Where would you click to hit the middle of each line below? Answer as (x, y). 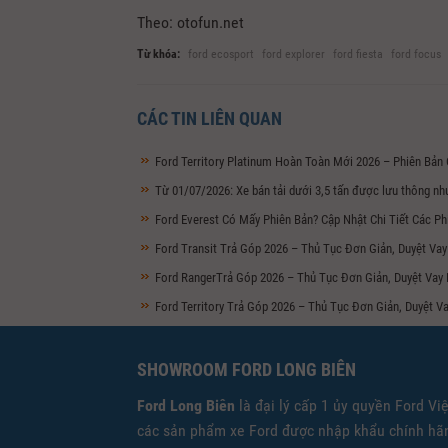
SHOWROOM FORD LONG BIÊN (246, 369)
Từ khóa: (158, 54)
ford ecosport (221, 54)
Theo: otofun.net (190, 22)
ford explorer (293, 54)
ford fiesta (358, 54)
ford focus (416, 54)
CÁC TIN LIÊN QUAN (209, 118)
